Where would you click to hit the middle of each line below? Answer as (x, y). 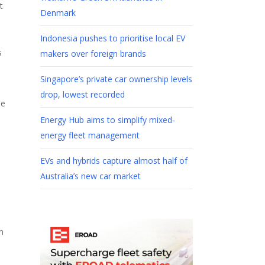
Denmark (58, 13)
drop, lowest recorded (82, 95)
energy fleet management (90, 135)
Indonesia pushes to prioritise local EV (112, 38)
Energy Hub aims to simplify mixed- (107, 120)
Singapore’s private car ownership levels (116, 79)
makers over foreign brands (93, 54)
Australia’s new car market (90, 176)
